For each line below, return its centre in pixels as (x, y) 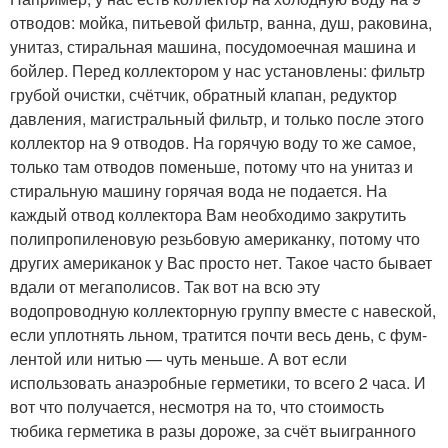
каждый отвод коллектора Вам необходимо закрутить (208, 214)
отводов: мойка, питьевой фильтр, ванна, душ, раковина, (221, 22)
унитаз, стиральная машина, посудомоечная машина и (213, 46)
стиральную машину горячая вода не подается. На (198, 190)
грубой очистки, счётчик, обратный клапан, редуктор (203, 94)
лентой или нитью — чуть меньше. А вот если (178, 358)
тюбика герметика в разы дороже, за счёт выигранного (213, 430)
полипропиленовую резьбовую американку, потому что (215, 238)
